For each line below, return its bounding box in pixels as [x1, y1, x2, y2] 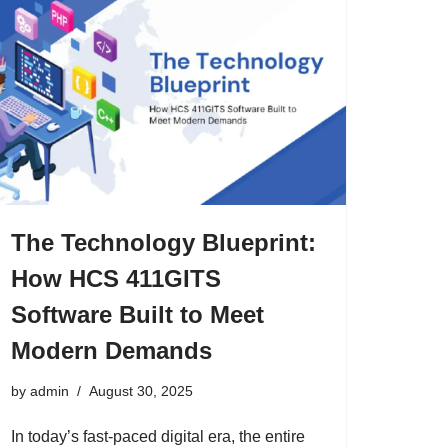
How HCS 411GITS [11, 265, 221, 292]
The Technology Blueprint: [11, 229, 316, 256]
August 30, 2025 [89, 383, 193, 399]
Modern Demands [11, 337, 212, 364]
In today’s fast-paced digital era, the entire [11, 428, 305, 445]
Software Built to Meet [11, 301, 264, 328]
